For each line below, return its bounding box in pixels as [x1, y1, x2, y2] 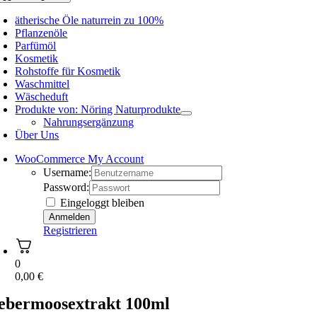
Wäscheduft [15, 91, 69, 103]
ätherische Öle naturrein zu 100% [15, 14, 164, 26]
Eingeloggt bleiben [57, 197, 145, 209]
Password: [43, 181, 90, 193]
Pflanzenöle [15, 27, 68, 39]
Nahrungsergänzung [43, 116, 134, 128]
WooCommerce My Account [15, 153, 144, 165]
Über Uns [15, 129, 59, 141]
